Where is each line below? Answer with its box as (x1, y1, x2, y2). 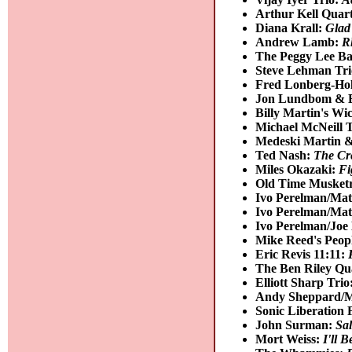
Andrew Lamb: (255, 35, 343, 49)
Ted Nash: (255, 148, 314, 162)
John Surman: (255, 317, 336, 332)
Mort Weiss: (255, 332, 324, 346)
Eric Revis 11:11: (255, 247, 349, 261)
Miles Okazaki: (255, 162, 339, 176)
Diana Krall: (255, 20, 326, 35)
